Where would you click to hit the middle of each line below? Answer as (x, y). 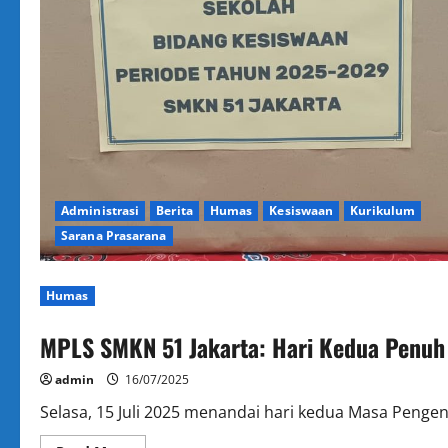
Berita (174, 210)
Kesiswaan (301, 210)
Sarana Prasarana (114, 235)
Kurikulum (383, 210)
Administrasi (100, 210)
